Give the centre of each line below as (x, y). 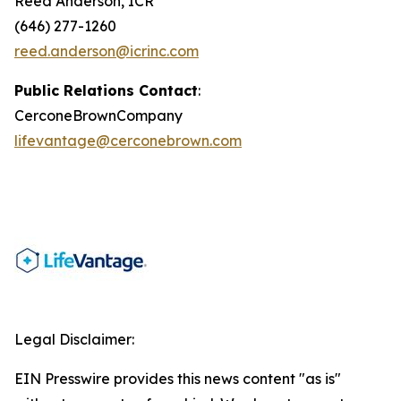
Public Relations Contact (106, 90)
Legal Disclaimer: (74, 339)
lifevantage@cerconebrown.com (128, 141)
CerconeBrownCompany (98, 115)
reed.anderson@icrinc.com (107, 51)
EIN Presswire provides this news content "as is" (178, 379)
